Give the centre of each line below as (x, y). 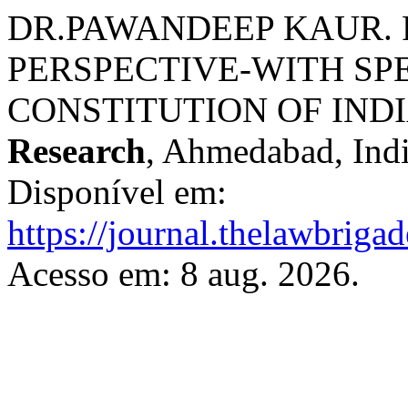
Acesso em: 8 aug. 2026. (184, 274)
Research (76, 151)
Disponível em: (117, 192)
